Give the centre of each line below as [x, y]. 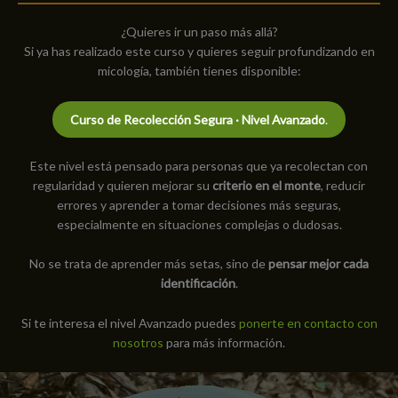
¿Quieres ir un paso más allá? [199, 32]
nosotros [138, 342]
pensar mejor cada [318, 264]
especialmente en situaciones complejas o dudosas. [199, 224]
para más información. [224, 342]
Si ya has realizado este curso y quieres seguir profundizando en [199, 52]
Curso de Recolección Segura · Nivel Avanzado [198, 119]
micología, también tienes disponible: [199, 71]
